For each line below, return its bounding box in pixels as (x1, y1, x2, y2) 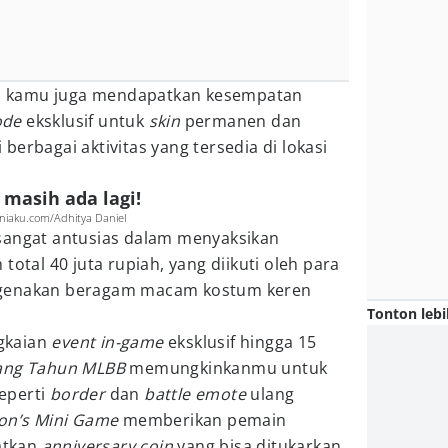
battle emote (144, 383, 247, 405)
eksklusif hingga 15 (163, 331, 317, 353)
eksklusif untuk (21, 110, 149, 132)
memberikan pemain (118, 409, 287, 431)
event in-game (51, 331, 164, 353)
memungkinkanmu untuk (125, 357, 328, 379)
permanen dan (180, 110, 302, 132)
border (49, 383, 106, 405)
